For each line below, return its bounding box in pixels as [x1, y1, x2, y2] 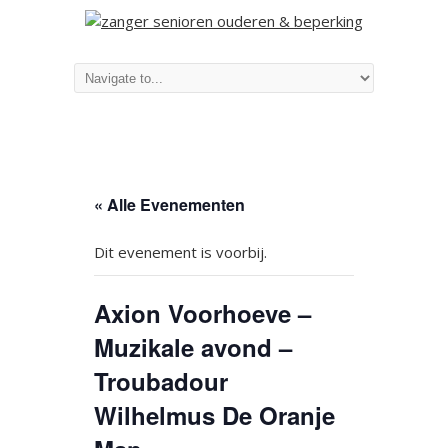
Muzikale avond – [94, 330, 292, 364]
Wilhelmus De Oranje [94, 398, 335, 432]
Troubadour [94, 364, 228, 398]
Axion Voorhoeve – [94, 296, 311, 330]
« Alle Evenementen [94, 193, 245, 216]
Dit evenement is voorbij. [94, 242, 267, 262]
